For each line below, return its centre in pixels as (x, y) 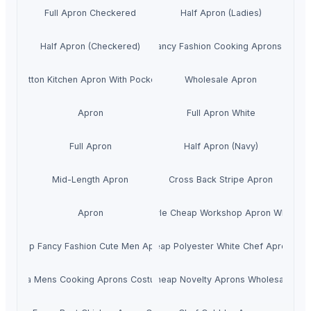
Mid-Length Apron (90, 180)
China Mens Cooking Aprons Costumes (90, 280)
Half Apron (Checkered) (90, 47)
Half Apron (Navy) (221, 146)
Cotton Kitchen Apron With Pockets (90, 80)
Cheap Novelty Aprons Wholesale (221, 280)
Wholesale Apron (221, 80)
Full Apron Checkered (90, 13)
